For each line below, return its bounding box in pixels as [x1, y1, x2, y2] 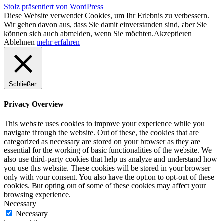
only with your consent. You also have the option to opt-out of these [4, 172, 214, 181]
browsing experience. [4, 190, 71, 199]
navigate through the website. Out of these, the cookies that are [4, 128, 199, 137]
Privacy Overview [4, 100, 64, 109]
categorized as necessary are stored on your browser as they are [4, 137, 200, 146]
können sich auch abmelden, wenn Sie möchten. [4, 29, 154, 38]
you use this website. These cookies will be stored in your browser [4, 163, 210, 172]
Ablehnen [4, 38, 35, 47]
